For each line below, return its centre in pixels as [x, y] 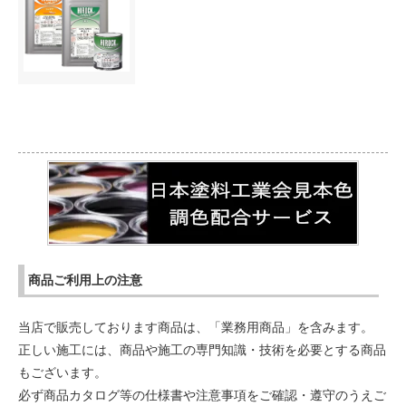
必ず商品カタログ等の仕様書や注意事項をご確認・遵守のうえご [202, 395]
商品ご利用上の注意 [86, 279]
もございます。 [63, 372]
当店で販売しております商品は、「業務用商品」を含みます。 [196, 327]
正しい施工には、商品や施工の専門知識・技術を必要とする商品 [202, 350]
